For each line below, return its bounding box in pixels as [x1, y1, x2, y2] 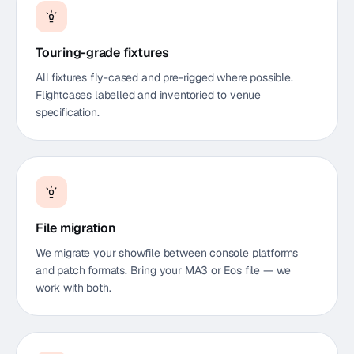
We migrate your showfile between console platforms [36, 246, 299, 260]
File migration [36, 220, 116, 236]
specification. [36, 105, 100, 119]
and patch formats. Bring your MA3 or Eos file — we [36, 263, 292, 277]
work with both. [36, 281, 111, 295]
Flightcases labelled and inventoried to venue [36, 88, 262, 102]
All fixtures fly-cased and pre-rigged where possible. [36, 70, 293, 85]
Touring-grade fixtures [36, 44, 169, 61]
